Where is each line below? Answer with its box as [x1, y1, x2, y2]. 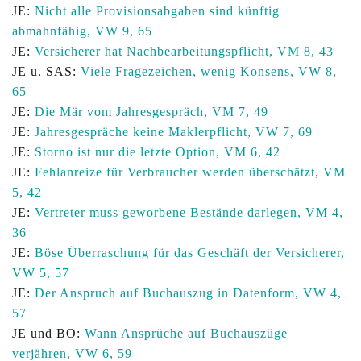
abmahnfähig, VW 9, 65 [12, 24, 152, 38]
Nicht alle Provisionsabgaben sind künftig [35, 4, 280, 18]
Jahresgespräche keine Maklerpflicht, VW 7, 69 [35, 125, 313, 139]
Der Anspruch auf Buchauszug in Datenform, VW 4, [35, 286, 342, 300]
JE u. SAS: [12, 64, 81, 78]
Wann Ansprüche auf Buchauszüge [85, 326, 288, 340]
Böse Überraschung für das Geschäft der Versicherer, [35, 246, 345, 259]
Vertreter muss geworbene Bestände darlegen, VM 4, [35, 205, 343, 219]
